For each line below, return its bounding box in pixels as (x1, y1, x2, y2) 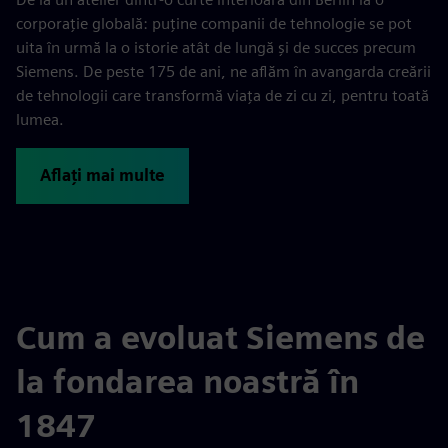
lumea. (16, 110, 64, 129)
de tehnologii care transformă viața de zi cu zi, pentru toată (16, 86, 429, 105)
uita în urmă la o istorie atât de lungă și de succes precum (16, 38, 416, 57)
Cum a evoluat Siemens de (16, 318, 425, 357)
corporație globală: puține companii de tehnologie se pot (16, 14, 412, 33)
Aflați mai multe (40, 166, 165, 185)
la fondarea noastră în (16, 362, 359, 401)
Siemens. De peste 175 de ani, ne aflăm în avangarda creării (16, 62, 431, 81)
